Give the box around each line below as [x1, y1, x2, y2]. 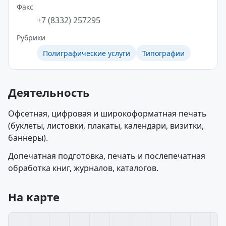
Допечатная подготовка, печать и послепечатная [8, 150, 205, 161]
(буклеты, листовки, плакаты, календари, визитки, [8, 120, 204, 131]
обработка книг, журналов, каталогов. [8, 162, 158, 174]
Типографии [142, 48, 185, 58]
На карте [8, 189, 60, 204]
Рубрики [17, 33, 45, 42]
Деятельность [8, 85, 90, 100]
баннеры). [8, 132, 48, 143]
